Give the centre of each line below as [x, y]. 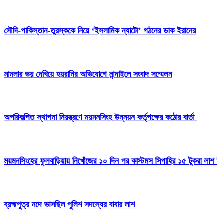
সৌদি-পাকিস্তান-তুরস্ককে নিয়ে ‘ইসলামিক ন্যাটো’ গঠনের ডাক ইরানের [100, 30]
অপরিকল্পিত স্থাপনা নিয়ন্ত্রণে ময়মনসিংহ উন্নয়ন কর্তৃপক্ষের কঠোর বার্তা [100, 117]
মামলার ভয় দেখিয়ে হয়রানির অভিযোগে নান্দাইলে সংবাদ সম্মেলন [88, 74]
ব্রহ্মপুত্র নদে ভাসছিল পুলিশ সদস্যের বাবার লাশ [69, 205]
